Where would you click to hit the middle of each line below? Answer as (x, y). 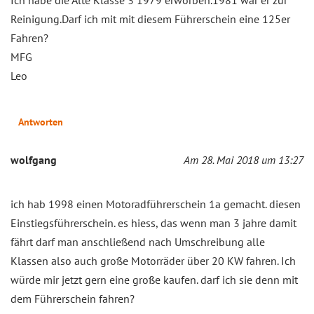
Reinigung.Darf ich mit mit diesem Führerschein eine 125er (150, 19)
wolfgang (34, 159)
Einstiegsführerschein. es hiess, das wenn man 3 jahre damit (153, 223)
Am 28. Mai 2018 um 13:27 (244, 159)
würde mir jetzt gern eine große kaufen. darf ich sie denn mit (154, 279)
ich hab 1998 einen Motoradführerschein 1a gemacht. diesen (156, 204)
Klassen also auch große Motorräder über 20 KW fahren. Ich (153, 260)
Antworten (41, 122)
